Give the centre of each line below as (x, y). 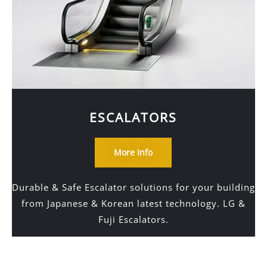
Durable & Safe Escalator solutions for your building (133, 187)
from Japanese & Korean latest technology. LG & (133, 203)
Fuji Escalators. (133, 219)
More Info (133, 152)
